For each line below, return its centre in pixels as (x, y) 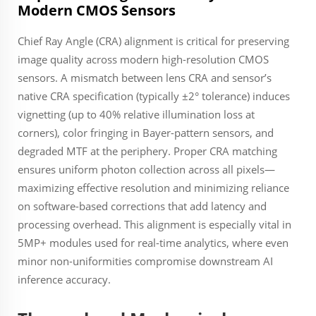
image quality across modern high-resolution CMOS (143, 59)
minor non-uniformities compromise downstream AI (145, 261)
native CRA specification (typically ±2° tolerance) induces (154, 96)
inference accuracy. (64, 279)
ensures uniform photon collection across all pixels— (146, 169)
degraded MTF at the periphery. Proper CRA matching (147, 151)
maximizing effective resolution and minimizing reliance (153, 188)
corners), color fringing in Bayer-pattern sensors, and (146, 133)
